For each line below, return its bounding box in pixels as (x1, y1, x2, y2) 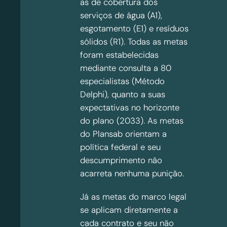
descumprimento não (80, 155, 162, 166)
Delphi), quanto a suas (80, 89, 165, 100)
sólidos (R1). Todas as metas (80, 36, 187, 48)
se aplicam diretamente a (80, 204, 178, 215)
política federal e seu (80, 141, 161, 153)
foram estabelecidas (80, 49, 159, 61)
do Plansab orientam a (80, 128, 167, 140)
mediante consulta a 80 (80, 62, 171, 74)
